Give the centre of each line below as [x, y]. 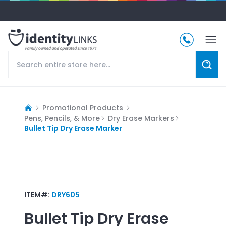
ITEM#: [38, 194]
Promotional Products [83, 108]
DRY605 [66, 194]
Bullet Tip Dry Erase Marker [73, 128]
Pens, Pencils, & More [62, 118]
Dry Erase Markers [141, 118]
